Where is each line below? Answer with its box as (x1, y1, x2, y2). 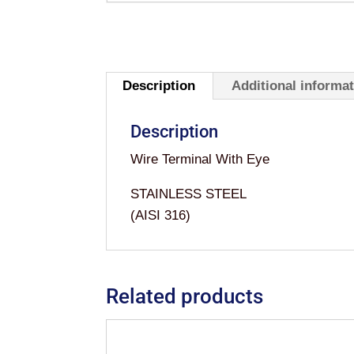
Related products (106, 284, 264, 308)
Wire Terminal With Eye (130, 152, 270, 167)
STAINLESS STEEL (130, 186, 247, 201)
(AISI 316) (130, 208, 191, 223)
